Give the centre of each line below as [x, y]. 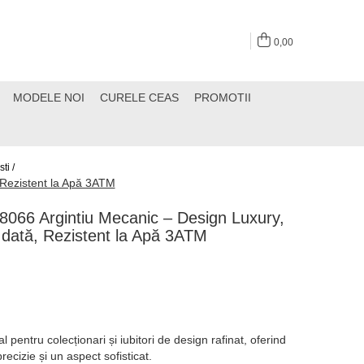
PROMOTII [223, 97]
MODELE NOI [49, 97]
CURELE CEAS [139, 97]
